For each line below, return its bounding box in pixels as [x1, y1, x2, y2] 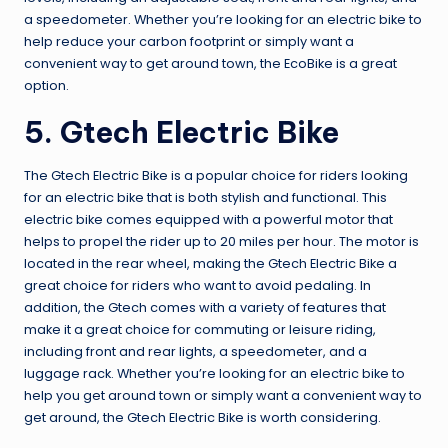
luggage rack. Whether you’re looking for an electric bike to [24, 365, 405, 383]
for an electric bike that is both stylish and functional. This [24, 189, 387, 207]
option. [24, 77, 69, 95]
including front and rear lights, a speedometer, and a [24, 343, 367, 361]
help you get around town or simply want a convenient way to [24, 387, 422, 405]
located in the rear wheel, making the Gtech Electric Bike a [24, 255, 397, 273]
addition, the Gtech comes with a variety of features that [24, 299, 386, 317]
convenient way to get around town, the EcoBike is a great [24, 55, 397, 73]
